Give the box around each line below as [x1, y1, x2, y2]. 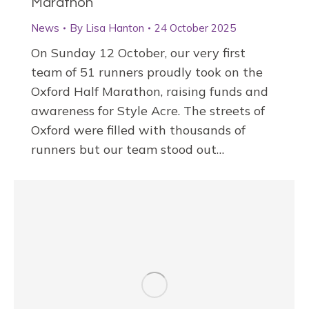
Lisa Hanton [86, 21, 144, 35]
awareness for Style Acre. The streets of [31, 103, 265, 119]
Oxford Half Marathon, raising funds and [31, 83, 268, 100]
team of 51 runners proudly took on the [31, 64, 263, 81]
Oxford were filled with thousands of [31, 122, 246, 139]
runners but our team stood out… [31, 141, 224, 158]
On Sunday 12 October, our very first [31, 45, 246, 61]
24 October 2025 [154, 21, 236, 35]
